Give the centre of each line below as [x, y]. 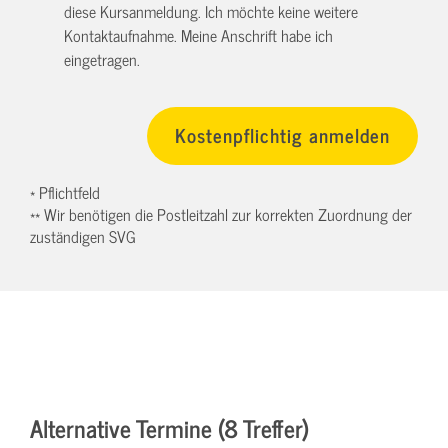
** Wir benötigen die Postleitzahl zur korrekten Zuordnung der [221, 213]
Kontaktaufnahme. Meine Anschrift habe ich [199, 35]
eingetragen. [102, 59]
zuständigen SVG [83, 235]
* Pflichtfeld [65, 191]
